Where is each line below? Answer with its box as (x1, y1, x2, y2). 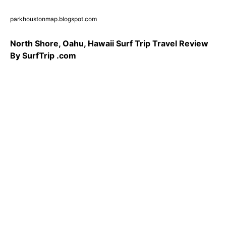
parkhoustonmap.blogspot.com (10, 15, 97, 23)
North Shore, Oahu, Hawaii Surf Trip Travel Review (10, 38, 208, 49)
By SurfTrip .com (10, 50, 76, 61)
